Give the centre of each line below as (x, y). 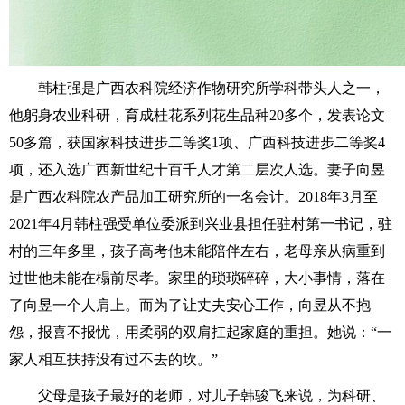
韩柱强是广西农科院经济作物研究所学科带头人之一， (212, 88)
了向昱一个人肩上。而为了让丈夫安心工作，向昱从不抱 (190, 305)
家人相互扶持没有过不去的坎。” (113, 359)
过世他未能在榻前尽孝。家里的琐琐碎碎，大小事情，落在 (197, 278)
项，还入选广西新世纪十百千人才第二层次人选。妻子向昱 (197, 170)
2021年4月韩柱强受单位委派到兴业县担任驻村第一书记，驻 (201, 224)
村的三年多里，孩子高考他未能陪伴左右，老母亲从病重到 (197, 251)
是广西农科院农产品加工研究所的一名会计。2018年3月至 (193, 197)
